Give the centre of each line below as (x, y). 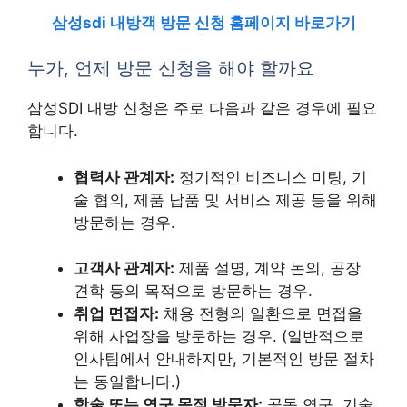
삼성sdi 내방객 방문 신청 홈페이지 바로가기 (203, 22)
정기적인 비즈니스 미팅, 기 (271, 177)
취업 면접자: (116, 313)
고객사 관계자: (124, 268)
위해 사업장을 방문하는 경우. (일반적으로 (219, 336)
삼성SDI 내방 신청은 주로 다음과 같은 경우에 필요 (202, 108)
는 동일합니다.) (127, 382)
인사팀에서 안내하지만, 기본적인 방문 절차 (224, 359)
